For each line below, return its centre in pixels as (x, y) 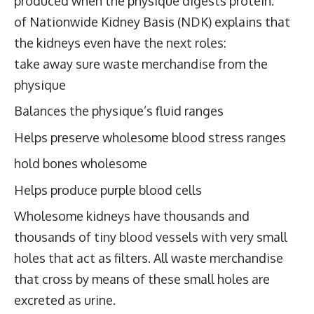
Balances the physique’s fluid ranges (119, 111)
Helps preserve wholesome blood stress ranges (150, 137)
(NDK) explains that (232, 21)
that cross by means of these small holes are (142, 279)
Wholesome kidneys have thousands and (132, 216)
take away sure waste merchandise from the (141, 63)
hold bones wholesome (81, 163)
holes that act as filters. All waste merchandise (149, 258)
